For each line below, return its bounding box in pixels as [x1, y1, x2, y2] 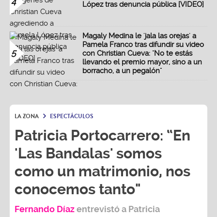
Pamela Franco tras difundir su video [82, 40, 204, 49]
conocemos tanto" [15, 181, 141, 198]
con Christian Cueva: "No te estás [82, 49, 192, 58]
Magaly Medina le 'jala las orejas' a [82, 31, 196, 41]
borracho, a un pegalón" [82, 66, 162, 76]
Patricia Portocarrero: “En [15, 127, 190, 144]
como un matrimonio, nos [15, 163, 190, 180]
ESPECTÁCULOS [50, 112, 93, 121]
